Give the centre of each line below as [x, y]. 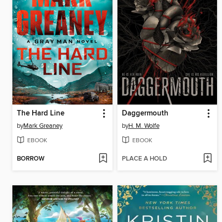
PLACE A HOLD [144, 159]
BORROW [31, 159]
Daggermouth [145, 114]
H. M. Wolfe [144, 126]
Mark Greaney [43, 126]
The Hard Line [41, 114]
